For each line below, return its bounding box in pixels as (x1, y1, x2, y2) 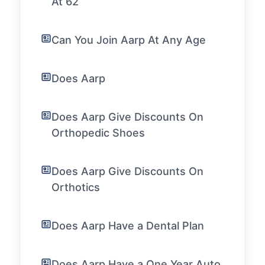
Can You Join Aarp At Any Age (51, 34, 206, 46)
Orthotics (51, 181, 100, 193)
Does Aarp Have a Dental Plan (51, 219, 204, 232)
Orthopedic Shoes (51, 127, 145, 139)
